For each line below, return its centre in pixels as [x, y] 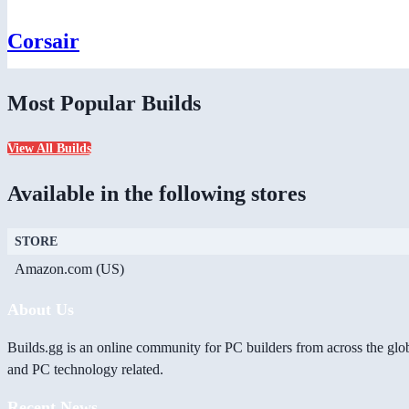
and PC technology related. [85, 370]
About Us [41, 310]
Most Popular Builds [104, 103]
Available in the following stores [157, 194]
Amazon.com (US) [69, 269]
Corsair [43, 41]
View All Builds [49, 149]
